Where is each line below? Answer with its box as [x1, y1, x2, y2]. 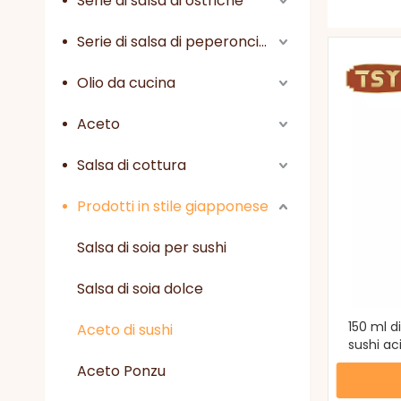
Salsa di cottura [77, 155, 186, 175]
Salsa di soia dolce [77, 278, 203, 299]
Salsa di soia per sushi [77, 237, 226, 258]
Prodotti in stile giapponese [77, 196, 269, 217]
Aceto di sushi [77, 320, 173, 340]
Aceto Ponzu [77, 361, 166, 381]
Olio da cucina [77, 73, 175, 93]
